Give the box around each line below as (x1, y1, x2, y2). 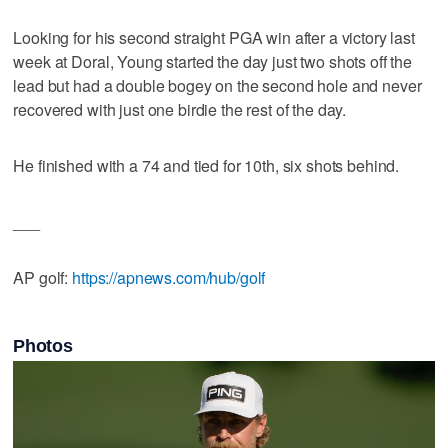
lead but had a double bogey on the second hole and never (13, 73, 422, 97)
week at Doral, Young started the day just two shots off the (13, 49, 413, 73)
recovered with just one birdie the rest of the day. (13, 97, 347, 121)
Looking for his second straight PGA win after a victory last (13, 25, 415, 49)
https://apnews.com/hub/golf (72, 265, 266, 289)
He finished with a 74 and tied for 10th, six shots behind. (13, 153, 400, 177)
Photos (13, 335, 73, 356)
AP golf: (13, 265, 73, 289)
